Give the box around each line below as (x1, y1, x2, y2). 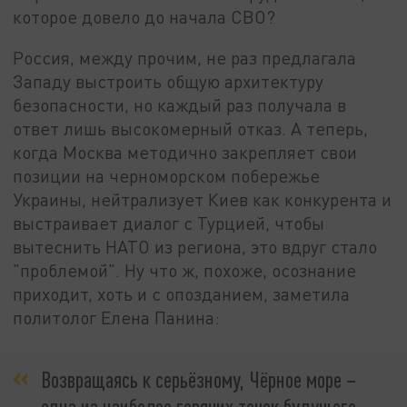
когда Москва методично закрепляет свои (13, 142, 358, 164)
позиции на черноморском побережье (13, 165, 321, 187)
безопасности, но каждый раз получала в (13, 94, 347, 116)
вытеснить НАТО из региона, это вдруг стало (13, 236, 378, 258)
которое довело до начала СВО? (13, 5, 276, 27)
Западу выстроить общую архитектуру (13, 71, 324, 93)
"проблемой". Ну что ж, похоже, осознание (13, 260, 357, 282)
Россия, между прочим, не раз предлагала (13, 47, 357, 69)
